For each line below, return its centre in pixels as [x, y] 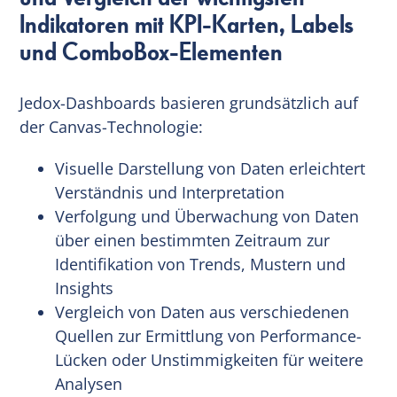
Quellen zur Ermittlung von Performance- [209, 335]
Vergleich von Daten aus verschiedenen [202, 311]
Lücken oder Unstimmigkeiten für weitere [210, 359]
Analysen [89, 383]
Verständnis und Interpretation [170, 192]
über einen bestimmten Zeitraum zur [193, 240]
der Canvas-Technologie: [112, 126]
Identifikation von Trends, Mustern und [201, 264]
